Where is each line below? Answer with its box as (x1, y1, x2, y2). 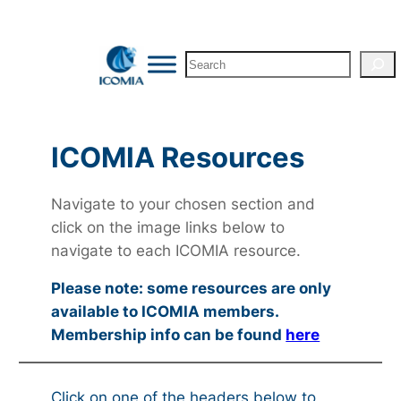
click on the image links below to (51, 218, 286, 236)
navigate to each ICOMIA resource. (51, 241, 302, 260)
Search (183, 53, 235, 71)
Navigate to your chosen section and (51, 194, 316, 213)
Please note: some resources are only (51, 279, 332, 298)
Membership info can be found (51, 326, 286, 345)
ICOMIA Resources (51, 140, 305, 174)
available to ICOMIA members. (51, 303, 279, 321)
